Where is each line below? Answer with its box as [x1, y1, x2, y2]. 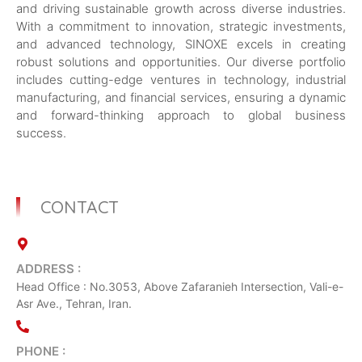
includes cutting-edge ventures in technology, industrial [16, 72, 346, 88]
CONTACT [40, 196, 119, 217]
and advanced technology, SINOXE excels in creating [16, 36, 346, 53]
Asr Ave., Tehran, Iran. [16, 296, 132, 310]
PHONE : [16, 343, 65, 359]
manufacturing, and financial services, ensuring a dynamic [16, 90, 346, 106]
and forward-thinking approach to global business [16, 107, 346, 124]
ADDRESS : [16, 260, 81, 276]
